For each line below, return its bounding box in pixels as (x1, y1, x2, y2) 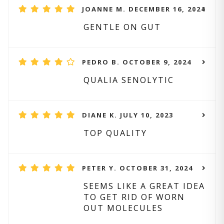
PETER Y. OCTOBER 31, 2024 (82, 163, 193, 172)
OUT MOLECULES (83, 202, 163, 213)
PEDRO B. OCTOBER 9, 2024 (82, 57, 191, 66)
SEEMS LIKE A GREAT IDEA (83, 180, 205, 191)
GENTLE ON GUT (83, 21, 161, 32)
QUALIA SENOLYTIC (83, 74, 174, 85)
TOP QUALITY (83, 127, 147, 138)
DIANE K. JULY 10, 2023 (82, 110, 173, 119)
